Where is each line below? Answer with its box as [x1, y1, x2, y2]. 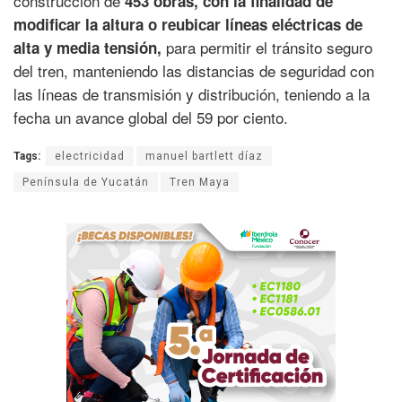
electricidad [55, 150, 125, 163]
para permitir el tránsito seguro [162, 36, 372, 59]
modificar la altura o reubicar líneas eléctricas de [13, 13, 363, 36]
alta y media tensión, [13, 37, 162, 59]
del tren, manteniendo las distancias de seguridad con [13, 59, 374, 83]
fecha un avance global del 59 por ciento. [13, 106, 288, 129]
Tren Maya [170, 176, 230, 189]
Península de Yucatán [22, 176, 149, 189]
